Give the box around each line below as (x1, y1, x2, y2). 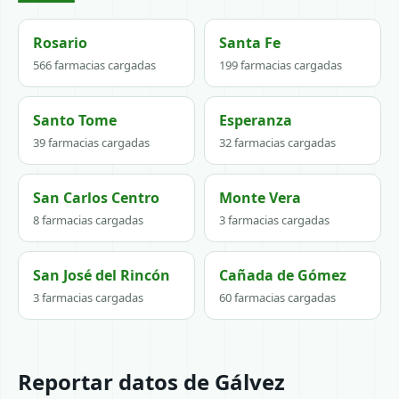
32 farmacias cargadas (219, 134, 336, 151)
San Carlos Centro (33, 188, 159, 208)
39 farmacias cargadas (33, 134, 150, 151)
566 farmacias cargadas (33, 57, 156, 73)
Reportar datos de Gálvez (18, 367, 285, 396)
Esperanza (219, 110, 292, 130)
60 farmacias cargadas (219, 289, 336, 305)
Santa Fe (219, 33, 281, 53)
